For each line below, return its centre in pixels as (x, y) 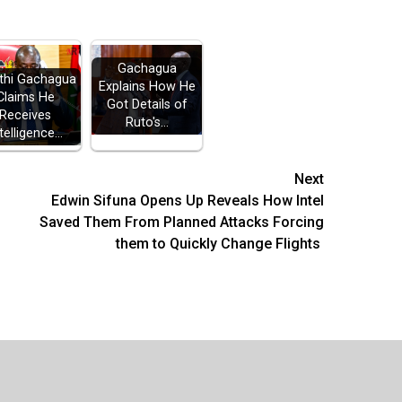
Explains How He (147, 87)
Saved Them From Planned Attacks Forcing (182, 222)
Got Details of (147, 105)
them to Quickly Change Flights (220, 243)
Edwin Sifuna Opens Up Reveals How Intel (188, 200)
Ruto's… (147, 123)
